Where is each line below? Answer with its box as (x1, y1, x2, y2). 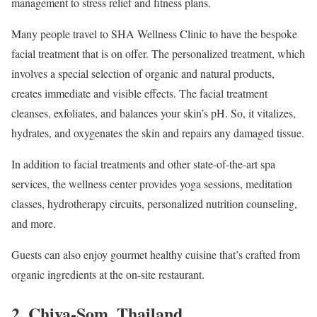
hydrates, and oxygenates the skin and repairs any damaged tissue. (11, 125, 304, 140)
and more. (11, 215, 56, 231)
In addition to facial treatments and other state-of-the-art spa (11, 156, 275, 171)
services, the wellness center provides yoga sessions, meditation (11, 175, 292, 191)
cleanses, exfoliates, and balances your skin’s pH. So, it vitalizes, (11, 105, 296, 120)
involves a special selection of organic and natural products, (11, 65, 275, 81)
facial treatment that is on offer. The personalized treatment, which (11, 45, 305, 61)
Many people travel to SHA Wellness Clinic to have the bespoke (11, 25, 297, 41)
